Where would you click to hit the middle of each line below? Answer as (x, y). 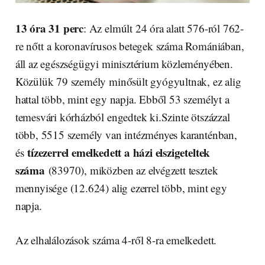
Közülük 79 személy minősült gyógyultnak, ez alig (128, 82)
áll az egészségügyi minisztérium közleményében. (124, 64)
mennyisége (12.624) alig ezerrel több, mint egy (121, 188)
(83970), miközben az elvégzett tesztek (131, 170)
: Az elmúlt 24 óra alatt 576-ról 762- (164, 28)
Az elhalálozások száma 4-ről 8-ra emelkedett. (116, 240)
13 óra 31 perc (49, 28)
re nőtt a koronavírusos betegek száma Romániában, (130, 46)
